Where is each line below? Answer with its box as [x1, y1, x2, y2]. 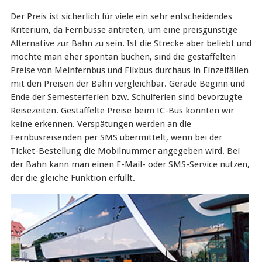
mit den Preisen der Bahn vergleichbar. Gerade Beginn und [10, 78, 245, 89]
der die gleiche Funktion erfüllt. [10, 172, 135, 183]
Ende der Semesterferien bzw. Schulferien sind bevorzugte [10, 91, 242, 102]
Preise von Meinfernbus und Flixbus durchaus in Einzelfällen [10, 64, 249, 75]
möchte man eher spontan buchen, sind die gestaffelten [10, 51, 236, 62]
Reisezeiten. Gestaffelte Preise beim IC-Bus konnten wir [10, 105, 234, 116]
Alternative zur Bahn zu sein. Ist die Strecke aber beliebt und [10, 37, 251, 49]
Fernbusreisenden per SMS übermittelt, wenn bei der [10, 132, 222, 143]
